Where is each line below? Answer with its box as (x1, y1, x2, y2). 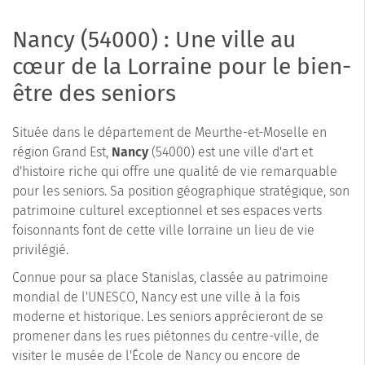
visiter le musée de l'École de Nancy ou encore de (12, 347, 301, 363)
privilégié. (12, 241, 68, 257)
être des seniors (12, 79, 176, 107)
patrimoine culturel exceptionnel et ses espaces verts (12, 202, 322, 218)
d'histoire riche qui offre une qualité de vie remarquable (12, 163, 337, 179)
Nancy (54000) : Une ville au (12, 25, 296, 53)
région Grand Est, (12, 143, 112, 160)
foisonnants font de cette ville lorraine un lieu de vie (12, 222, 314, 238)
